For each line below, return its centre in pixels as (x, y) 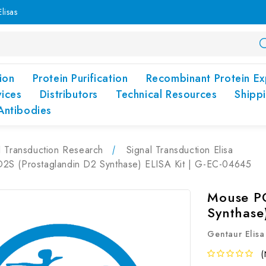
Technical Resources (166, 94)
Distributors (69, 94)
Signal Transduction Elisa (180, 150)
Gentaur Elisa (236, 234)
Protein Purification (80, 78)
